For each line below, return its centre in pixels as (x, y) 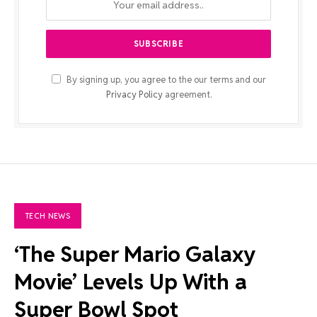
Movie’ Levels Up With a (131, 281)
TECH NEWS (48, 215)
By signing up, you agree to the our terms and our (165, 79)
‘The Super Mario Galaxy (135, 254)
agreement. (187, 94)
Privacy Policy (134, 94)
